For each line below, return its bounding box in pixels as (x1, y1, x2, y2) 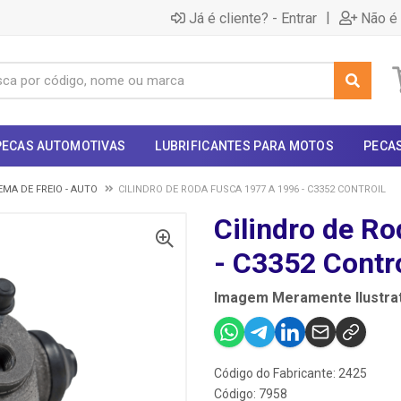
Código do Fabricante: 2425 (214, 366, 367, 380)
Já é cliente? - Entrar (189, 9, 317, 27)
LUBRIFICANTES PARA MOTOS (155, 139, 335, 153)
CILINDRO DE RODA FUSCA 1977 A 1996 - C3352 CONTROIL (118, 183, 386, 195)
